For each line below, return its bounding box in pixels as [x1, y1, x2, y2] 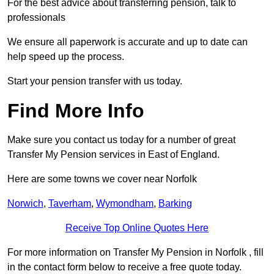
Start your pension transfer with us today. [7, 76, 182, 87]
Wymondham [96, 198, 154, 209]
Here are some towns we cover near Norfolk [7, 174, 197, 185]
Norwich [7, 198, 43, 209]
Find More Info [7, 100, 144, 122]
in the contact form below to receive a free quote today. [7, 262, 242, 273]
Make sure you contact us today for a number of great [7, 135, 235, 146]
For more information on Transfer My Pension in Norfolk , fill [7, 247, 264, 258]
